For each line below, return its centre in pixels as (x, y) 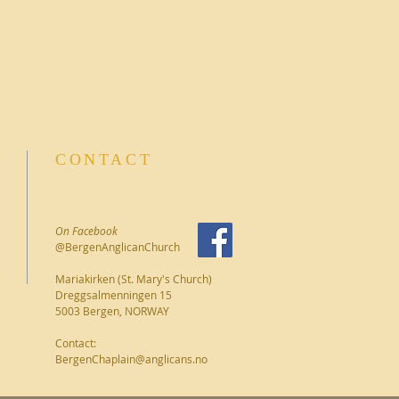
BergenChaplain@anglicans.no (131, 359)
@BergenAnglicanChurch (118, 247)
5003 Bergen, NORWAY (112, 311)
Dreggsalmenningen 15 (114, 295)
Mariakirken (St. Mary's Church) (134, 279)
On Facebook (86, 231)
